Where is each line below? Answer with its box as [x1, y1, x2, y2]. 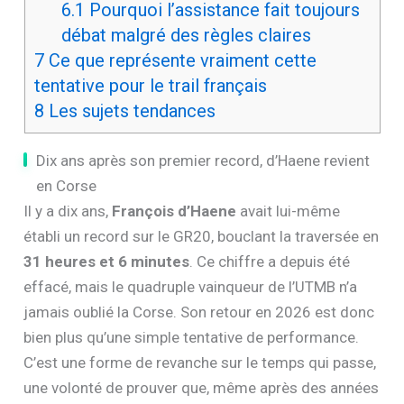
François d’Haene [112, 202, 237, 221]
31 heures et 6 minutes [23, 252, 190, 271]
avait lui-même [236, 202, 341, 221]
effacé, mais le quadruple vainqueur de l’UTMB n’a [23, 278, 358, 297]
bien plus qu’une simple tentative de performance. [23, 328, 360, 347]
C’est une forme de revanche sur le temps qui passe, [23, 353, 377, 372]
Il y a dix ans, [23, 202, 113, 221]
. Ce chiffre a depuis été [189, 252, 351, 271]
